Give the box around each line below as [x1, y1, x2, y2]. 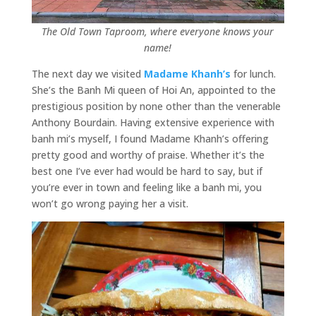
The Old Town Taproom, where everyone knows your [42, 24, 274, 38]
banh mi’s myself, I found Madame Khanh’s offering [31, 131, 269, 145]
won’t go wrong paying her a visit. [31, 196, 188, 210]
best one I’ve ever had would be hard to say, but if [31, 164, 262, 178]
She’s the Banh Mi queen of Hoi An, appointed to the [31, 83, 276, 97]
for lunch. [230, 66, 276, 80]
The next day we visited [31, 66, 144, 80]
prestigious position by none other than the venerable [31, 99, 281, 113]
